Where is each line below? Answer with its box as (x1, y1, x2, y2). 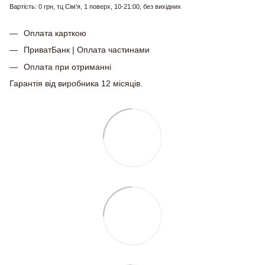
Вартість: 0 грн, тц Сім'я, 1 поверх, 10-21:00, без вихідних (9, 3, 181, 10)
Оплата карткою (24, 28, 86, 38)
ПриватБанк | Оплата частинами (24, 45, 150, 55)
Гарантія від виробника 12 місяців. (9, 79, 143, 89)
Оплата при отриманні (24, 62, 111, 72)
